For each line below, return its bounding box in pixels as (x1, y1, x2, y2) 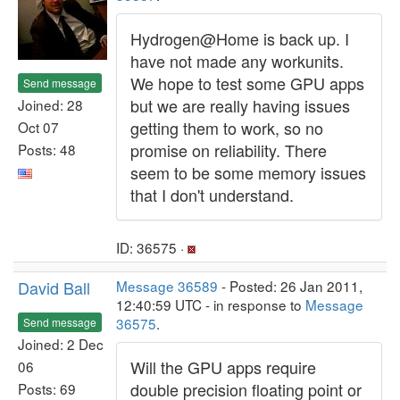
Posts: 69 (18, 378, 76, 398)
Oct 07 (18, 116, 59, 137)
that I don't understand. (130, 183, 294, 206)
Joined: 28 (18, 94, 83, 114)
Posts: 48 (18, 138, 76, 159)
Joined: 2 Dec (18, 333, 104, 354)
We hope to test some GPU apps (130, 71, 364, 95)
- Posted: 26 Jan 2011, (218, 276, 362, 296)
